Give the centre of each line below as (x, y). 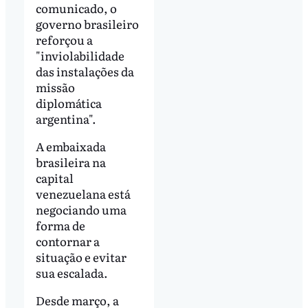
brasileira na (70, 162)
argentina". (66, 118)
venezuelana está (83, 193)
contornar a (67, 241)
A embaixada (70, 146)
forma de (60, 225)
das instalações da (85, 71)
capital (54, 177)
